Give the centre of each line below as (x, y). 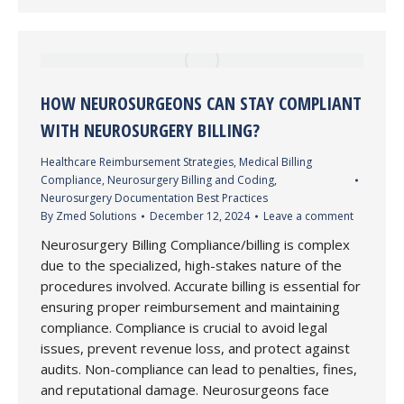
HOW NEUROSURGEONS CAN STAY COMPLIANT (201, 103)
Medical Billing (275, 162)
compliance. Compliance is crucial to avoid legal (184, 327)
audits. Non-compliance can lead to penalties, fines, (199, 369)
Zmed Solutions (96, 216)
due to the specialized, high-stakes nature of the (191, 265)
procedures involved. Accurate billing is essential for (201, 286)
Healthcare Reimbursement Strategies (137, 162)
